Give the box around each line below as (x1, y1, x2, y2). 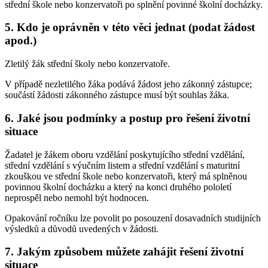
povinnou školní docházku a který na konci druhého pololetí (5, 181, 232, 192)
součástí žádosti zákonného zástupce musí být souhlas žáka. (5, 90, 229, 100)
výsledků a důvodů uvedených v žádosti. (5, 223, 159, 234)
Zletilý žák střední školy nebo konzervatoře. (5, 59, 170, 69)
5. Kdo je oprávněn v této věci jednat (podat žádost (5, 21, 255, 34)
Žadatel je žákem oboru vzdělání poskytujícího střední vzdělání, (5, 149, 245, 160)
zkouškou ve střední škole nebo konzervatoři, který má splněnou (5, 170, 247, 181)
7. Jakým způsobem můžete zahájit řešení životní (5, 245, 243, 258)
